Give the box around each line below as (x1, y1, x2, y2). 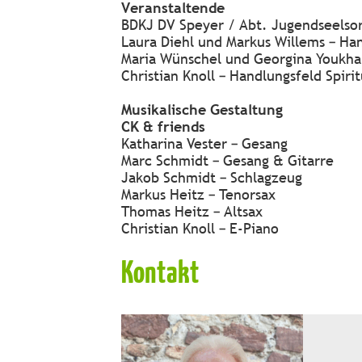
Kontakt (121, 252, 200, 289)
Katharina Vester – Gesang (121, 135, 288, 152)
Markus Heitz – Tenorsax (121, 186, 276, 203)
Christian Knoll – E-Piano (121, 220, 279, 237)
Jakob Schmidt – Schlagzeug (121, 169, 302, 186)
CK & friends (121, 118, 205, 135)
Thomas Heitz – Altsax (121, 203, 263, 220)
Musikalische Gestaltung (121, 101, 283, 118)
